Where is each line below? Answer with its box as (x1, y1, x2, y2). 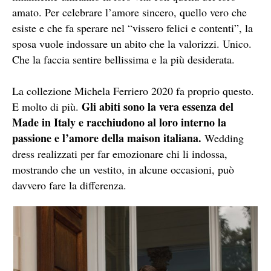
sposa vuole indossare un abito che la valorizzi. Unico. (12, 36, 252, 51)
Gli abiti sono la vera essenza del (82, 99, 233, 114)
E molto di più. (12, 99, 82, 114)
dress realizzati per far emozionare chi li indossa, (12, 146, 227, 161)
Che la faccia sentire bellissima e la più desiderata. (12, 52, 235, 67)
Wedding (201, 131, 244, 145)
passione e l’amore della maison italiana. (12, 130, 201, 146)
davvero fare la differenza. (12, 178, 126, 192)
